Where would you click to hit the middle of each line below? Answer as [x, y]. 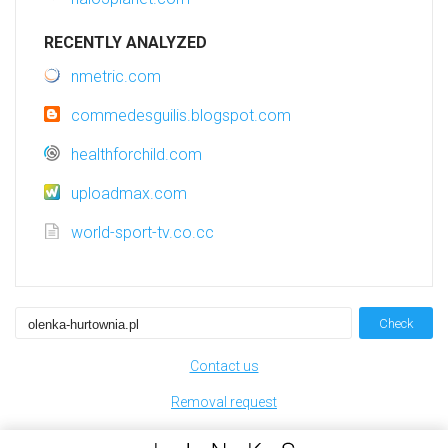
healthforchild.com [136, 155]
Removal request [224, 402]
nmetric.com [116, 77]
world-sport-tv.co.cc [142, 233]
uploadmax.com [129, 194]
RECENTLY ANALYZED [125, 43]
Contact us [224, 366]
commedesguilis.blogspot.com [181, 116]
